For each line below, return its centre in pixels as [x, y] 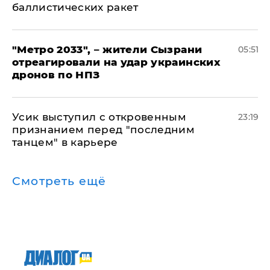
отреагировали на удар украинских [116, 62]
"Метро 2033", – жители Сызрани [107, 50]
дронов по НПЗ [56, 75]
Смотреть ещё [59, 181]
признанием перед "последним [104, 130]
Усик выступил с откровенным [99, 117]
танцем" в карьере [65, 143]
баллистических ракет [75, 8]
